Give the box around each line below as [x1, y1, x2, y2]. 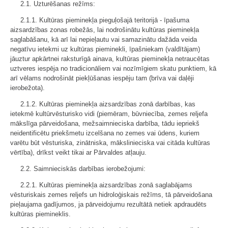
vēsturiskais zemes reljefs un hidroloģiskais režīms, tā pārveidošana [10, 191, 212, 198]
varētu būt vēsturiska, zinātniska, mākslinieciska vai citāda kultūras [10, 139, 210, 147]
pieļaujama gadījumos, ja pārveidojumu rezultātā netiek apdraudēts [10, 201, 207, 208]
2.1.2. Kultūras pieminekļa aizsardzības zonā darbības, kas [20, 100, 195, 108]
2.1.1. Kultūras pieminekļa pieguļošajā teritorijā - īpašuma [20, 16, 189, 24]
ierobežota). [10, 84, 45, 92]
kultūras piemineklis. [10, 210, 71, 218]
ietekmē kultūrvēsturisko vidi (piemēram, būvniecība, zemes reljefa [10, 110, 208, 118]
